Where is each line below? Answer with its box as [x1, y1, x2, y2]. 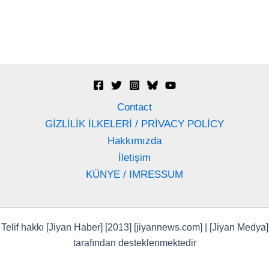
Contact [117, 101, 152, 113]
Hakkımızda [107, 135, 162, 147]
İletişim [118, 152, 151, 163]
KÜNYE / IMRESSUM [86, 169, 183, 180]
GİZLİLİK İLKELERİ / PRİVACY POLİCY [45, 118, 224, 130]
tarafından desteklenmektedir [73, 238, 196, 248]
